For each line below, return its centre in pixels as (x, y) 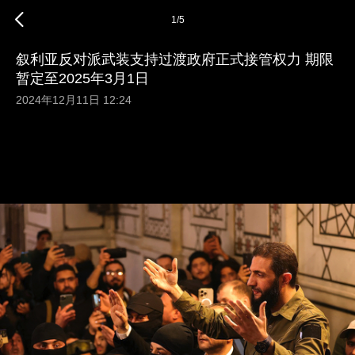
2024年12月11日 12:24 (74, 99)
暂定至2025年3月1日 (82, 78)
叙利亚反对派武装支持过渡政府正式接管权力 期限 (175, 59)
